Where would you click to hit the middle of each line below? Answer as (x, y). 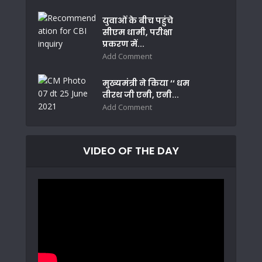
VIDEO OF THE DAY (131, 150)
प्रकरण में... (123, 44)
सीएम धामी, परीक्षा (137, 32)
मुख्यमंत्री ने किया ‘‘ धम (146, 83)
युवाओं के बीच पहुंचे (138, 20)
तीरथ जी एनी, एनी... (141, 94)
